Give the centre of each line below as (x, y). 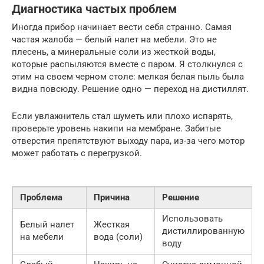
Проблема (41, 198)
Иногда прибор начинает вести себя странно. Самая (122, 27)
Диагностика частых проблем (94, 9)
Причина (112, 198)
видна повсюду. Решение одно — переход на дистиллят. (130, 89)
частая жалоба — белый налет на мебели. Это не (114, 40)
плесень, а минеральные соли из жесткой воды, (114, 52)
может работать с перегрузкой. (77, 154)
